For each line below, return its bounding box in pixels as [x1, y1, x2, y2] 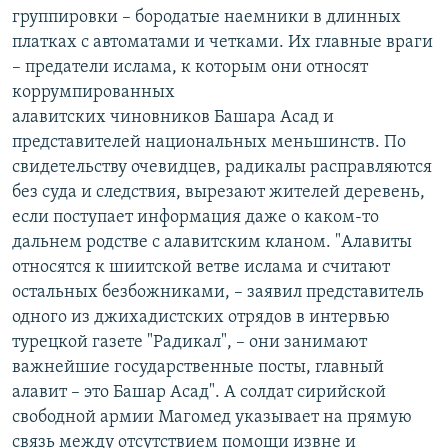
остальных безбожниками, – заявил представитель [12, 282, 424, 302]
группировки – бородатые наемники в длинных [12, 7, 401, 27]
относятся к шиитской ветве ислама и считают [12, 257, 390, 277]
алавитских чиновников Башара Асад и [12, 107, 334, 127]
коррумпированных [12, 82, 175, 102]
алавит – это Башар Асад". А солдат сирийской [12, 382, 386, 402]
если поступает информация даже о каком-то [12, 207, 379, 227]
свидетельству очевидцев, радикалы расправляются [12, 157, 432, 177]
